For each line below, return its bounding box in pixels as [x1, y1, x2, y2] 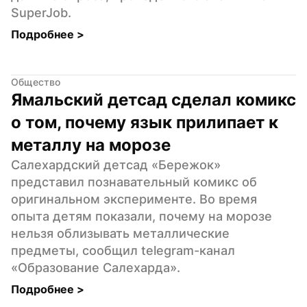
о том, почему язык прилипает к [11, 112, 278, 132]
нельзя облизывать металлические [11, 225, 230, 241]
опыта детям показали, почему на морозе [11, 208, 272, 223]
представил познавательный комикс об [11, 174, 257, 189]
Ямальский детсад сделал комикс [11, 89, 296, 110]
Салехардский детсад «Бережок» [11, 157, 221, 172]
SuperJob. [11, 5, 71, 20]
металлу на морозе [11, 134, 171, 155]
